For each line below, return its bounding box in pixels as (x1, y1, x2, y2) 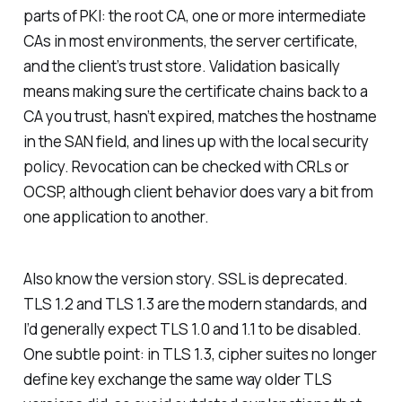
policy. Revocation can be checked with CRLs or (22, 155, 349, 177)
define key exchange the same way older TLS (22, 368, 332, 389)
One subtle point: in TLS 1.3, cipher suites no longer (22, 343, 377, 364)
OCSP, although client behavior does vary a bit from (22, 180, 373, 202)
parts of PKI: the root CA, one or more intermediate (22, 4, 366, 26)
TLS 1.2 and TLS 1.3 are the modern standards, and (22, 293, 367, 314)
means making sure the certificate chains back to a (22, 80, 368, 101)
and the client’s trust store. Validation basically (22, 55, 340, 76)
